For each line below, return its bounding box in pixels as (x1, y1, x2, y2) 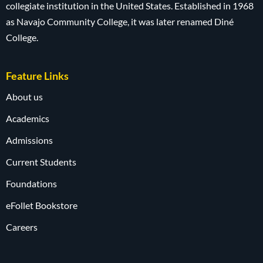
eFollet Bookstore (6, 200, 77, 211)
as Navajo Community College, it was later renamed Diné (6, 16, 234, 27)
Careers (6, 221, 38, 232)
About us (6, 91, 43, 102)
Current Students (6, 156, 76, 167)
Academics (6, 113, 49, 124)
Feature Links (6, 69, 69, 82)
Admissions (6, 134, 53, 146)
